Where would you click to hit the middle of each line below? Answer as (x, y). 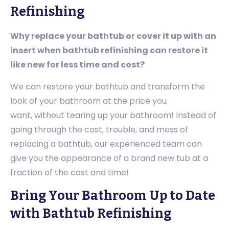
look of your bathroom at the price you (88, 101)
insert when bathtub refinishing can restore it (109, 51)
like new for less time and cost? (77, 65)
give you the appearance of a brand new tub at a (109, 158)
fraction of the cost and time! (70, 172)
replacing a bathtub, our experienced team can (106, 144)
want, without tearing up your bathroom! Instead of (113, 115)
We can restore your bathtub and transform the (108, 86)
